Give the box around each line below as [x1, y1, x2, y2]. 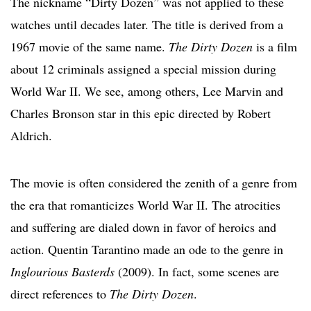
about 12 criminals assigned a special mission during [10, 60, 276, 77]
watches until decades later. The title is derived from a [10, 15, 283, 33]
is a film [253, 37, 297, 55]
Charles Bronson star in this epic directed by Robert [10, 104, 271, 121]
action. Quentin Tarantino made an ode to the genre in [10, 240, 283, 258]
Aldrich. [10, 126, 52, 144]
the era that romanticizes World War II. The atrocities [10, 196, 280, 213]
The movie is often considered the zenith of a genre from [10, 174, 297, 191]
